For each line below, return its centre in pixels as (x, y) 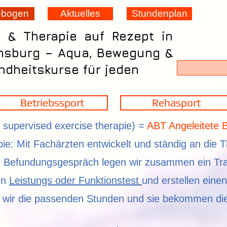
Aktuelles (80, 13)
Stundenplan (159, 13)
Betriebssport (52, 103)
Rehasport (176, 103)
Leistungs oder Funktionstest (75, 180)
